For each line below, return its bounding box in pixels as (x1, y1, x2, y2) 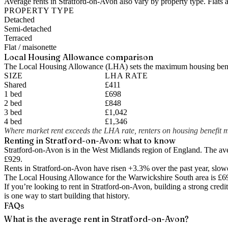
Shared (4, 80, 26, 89)
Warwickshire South (128, 173, 193, 182)
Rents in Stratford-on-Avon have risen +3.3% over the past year (4, 164, 208, 173)
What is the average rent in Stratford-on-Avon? (4, 214, 189, 224)
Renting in (4, 135, 45, 146)
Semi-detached (4, 24, 51, 33)
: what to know (119, 135, 176, 146)
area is (193, 173, 218, 182)
